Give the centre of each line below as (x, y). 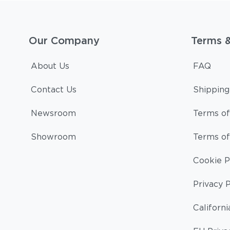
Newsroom (53, 113)
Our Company (64, 41)
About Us (50, 66)
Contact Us (54, 90)
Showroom (53, 137)
